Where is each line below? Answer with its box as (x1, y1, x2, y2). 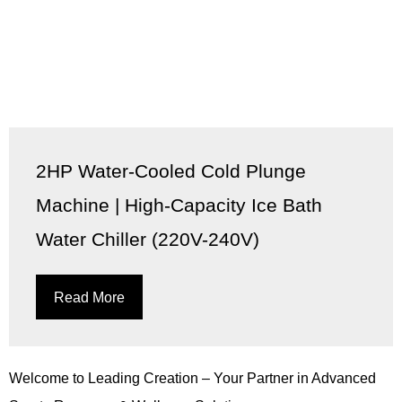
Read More (54, 288, 125, 305)
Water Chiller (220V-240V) (36, 228, 259, 249)
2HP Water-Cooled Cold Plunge (36, 160, 306, 181)
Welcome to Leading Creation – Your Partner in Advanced (9, 371, 376, 386)
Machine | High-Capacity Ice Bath (36, 194, 322, 215)
